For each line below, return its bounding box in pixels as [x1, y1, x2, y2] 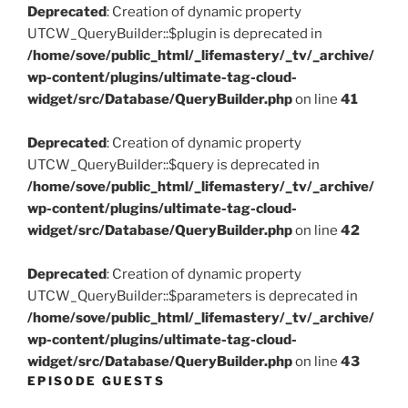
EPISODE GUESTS [27, 372, 166, 388]
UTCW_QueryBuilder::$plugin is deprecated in [27, 25, 322, 42]
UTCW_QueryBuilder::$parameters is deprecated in [27, 287, 358, 304]
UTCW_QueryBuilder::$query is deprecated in [27, 156, 320, 173]
